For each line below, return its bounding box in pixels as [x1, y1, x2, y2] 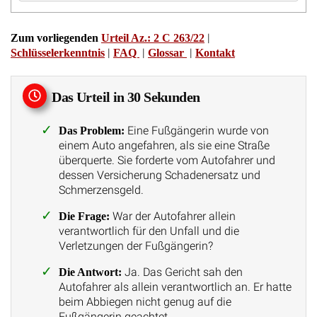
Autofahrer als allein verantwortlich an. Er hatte [58, 279, 292, 294]
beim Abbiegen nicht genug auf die [58, 294, 231, 309]
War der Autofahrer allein [109, 209, 236, 223]
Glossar [148, 47, 187, 59]
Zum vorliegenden [11, 32, 101, 44]
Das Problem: [58, 124, 125, 137]
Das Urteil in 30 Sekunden [52, 89, 200, 105]
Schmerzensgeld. [58, 183, 144, 197]
